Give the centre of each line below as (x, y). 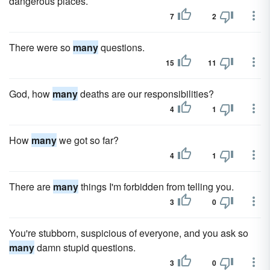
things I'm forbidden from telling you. (156, 187)
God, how (31, 94)
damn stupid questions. (85, 247)
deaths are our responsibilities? (146, 94)
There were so (41, 47)
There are (31, 187)
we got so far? (88, 140)
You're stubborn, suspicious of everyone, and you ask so (129, 233)
